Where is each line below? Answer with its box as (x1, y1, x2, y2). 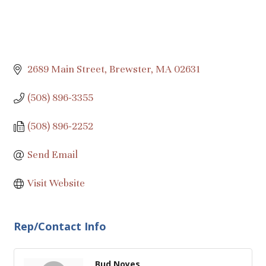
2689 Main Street (27, 63, 104, 76)
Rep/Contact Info (14, 219, 106, 234)
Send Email (27, 148, 78, 161)
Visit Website (27, 177, 85, 190)
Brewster (109, 63, 151, 76)
